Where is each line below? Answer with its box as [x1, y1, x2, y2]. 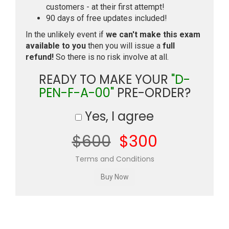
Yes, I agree [82, 108, 154, 125]
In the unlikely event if [26, 30, 106, 39]
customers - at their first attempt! [46, 2, 165, 12]
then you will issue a [86, 41, 163, 51]
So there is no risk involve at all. [54, 52, 169, 62]
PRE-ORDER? [113, 84, 191, 101]
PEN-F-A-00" [38, 84, 114, 101]
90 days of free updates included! [46, 13, 167, 23]
